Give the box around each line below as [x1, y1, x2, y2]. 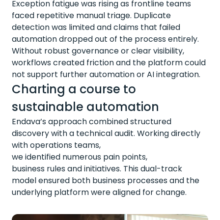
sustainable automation [12, 99, 159, 115]
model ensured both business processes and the [12, 175, 199, 186]
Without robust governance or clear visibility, [12, 45, 184, 56]
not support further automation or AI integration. [12, 69, 200, 80]
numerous [62, 151, 101, 163]
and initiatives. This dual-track [65, 163, 182, 174]
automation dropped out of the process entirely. [12, 33, 199, 45]
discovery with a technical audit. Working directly [12, 128, 200, 139]
